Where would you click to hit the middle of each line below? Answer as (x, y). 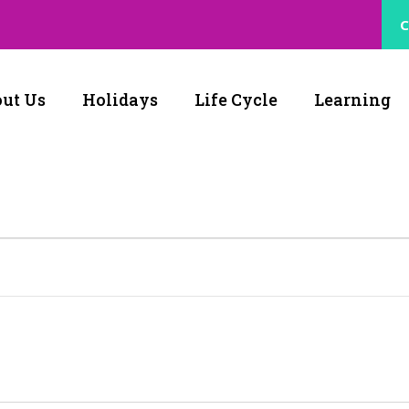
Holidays (120, 100)
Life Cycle (236, 100)
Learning (352, 100)
